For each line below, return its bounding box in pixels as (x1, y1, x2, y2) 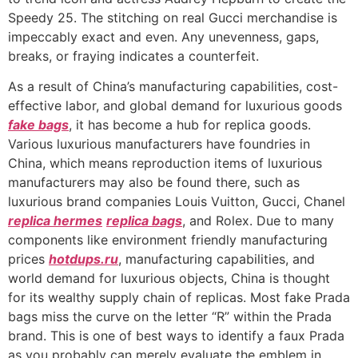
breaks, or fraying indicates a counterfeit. (8, 47, 259, 64)
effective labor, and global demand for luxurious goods (8, 97, 342, 113)
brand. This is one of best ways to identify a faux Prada (8, 327, 344, 344)
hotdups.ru (49, 250, 118, 267)
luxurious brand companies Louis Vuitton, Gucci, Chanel (8, 193, 345, 209)
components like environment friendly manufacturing (8, 231, 328, 248)
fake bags (8, 116, 69, 133)
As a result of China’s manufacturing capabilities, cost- (8, 78, 338, 94)
